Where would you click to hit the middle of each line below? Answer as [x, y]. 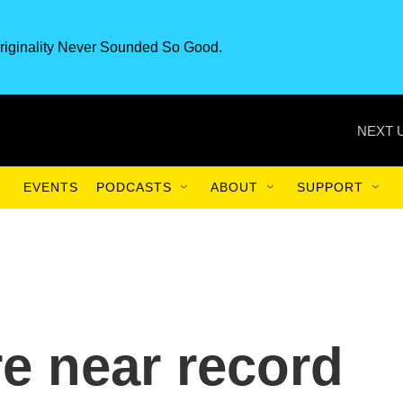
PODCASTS [134, 187]
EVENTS [51, 187]
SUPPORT [330, 187]
